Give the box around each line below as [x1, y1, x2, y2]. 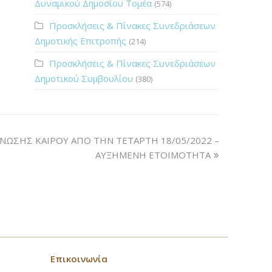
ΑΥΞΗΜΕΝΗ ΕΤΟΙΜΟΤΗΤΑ [95, 149, 211, 161]
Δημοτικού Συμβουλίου [34, 72, 133, 84]
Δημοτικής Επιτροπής [34, 35, 126, 47]
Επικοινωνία [50, 253, 108, 265]
